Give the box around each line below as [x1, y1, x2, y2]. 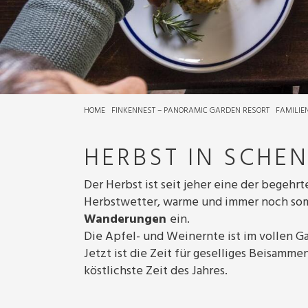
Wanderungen [84, 210, 170, 230]
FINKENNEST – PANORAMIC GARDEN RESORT [111, 104, 269, 118]
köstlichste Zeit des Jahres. [84, 261, 228, 281]
